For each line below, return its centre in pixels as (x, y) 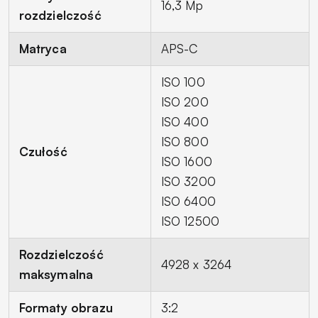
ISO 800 (185, 141)
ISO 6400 (188, 201)
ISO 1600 (186, 161)
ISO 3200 (188, 181)
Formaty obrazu (66, 307)
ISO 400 (185, 121)
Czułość (43, 151)
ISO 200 (185, 102)
